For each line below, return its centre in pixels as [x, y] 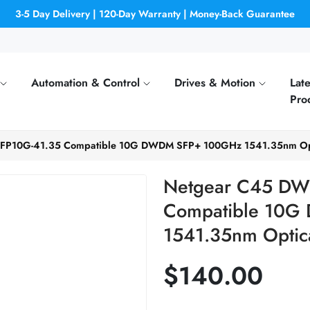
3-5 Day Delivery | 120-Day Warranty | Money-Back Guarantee [155, 13]
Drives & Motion [217, 83]
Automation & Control [87, 83]
